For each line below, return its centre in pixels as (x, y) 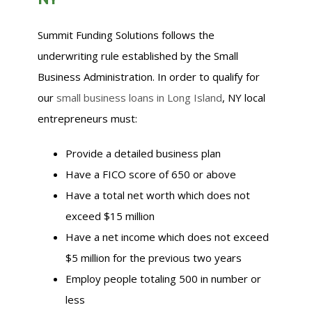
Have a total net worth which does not (158, 195)
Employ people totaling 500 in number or (163, 279)
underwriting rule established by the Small (138, 56)
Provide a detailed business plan (143, 153)
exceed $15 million (110, 216)
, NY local (244, 97)
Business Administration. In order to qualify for (149, 77)
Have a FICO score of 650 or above (151, 174)
